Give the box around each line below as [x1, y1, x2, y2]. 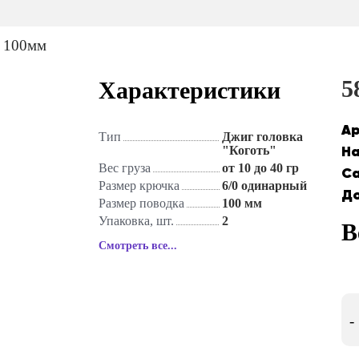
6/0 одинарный [222, 179, 308, 192]
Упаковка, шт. [99, 214, 175, 228]
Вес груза [99, 161, 151, 175]
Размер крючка [99, 179, 180, 192]
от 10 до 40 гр [222, 161, 300, 175]
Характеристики [99, 77, 281, 103]
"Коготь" [222, 143, 277, 157]
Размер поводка [99, 196, 185, 210]
